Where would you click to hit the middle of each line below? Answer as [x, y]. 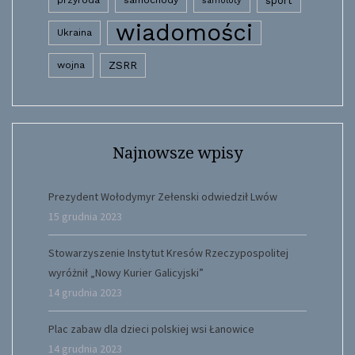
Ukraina [74, 32]
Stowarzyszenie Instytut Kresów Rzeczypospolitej [168, 252]
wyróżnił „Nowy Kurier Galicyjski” [126, 272]
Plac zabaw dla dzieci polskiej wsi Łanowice [151, 328]
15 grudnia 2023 [85, 216]
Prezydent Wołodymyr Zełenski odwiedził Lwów [163, 196]
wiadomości [184, 32]
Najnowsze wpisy [177, 153]
